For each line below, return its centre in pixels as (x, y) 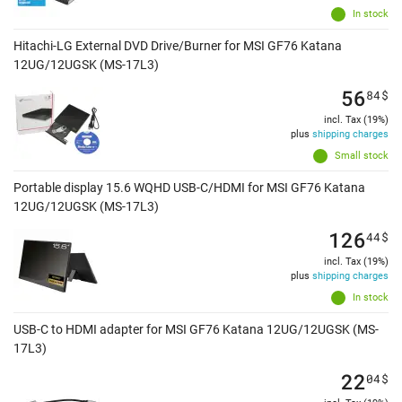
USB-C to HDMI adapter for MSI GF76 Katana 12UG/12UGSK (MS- (196, 330)
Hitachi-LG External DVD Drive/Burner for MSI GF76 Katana (178, 46)
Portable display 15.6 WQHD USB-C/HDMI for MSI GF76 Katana (189, 188)
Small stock (362, 156)
